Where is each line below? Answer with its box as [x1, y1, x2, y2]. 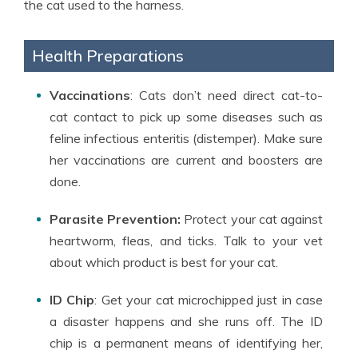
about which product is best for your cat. [50, 254, 278, 270]
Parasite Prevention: [50, 211, 181, 227]
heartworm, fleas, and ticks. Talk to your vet [50, 233, 323, 249]
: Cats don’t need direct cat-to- [130, 87, 323, 103]
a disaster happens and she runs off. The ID [50, 313, 323, 329]
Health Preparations [32, 46, 184, 66]
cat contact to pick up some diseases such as [50, 109, 323, 125]
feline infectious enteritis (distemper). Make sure [50, 130, 323, 146]
